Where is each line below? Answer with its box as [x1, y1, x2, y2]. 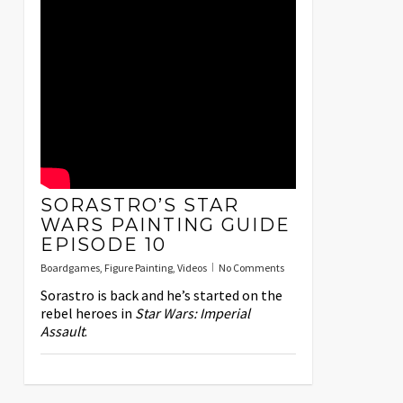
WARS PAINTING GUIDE [40, 214, 291, 237]
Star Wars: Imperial [134, 304, 250, 323]
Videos [176, 261, 207, 275]
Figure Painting [103, 261, 173, 275]
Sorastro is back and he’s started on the [40, 286, 282, 305]
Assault [40, 322, 85, 341]
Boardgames [40, 261, 100, 275]
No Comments [218, 261, 284, 275]
